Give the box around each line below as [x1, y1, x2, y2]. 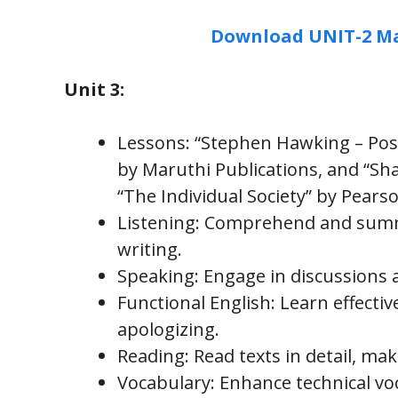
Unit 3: [64, 76, 124, 101]
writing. [117, 236, 182, 261]
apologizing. [117, 316, 219, 341]
